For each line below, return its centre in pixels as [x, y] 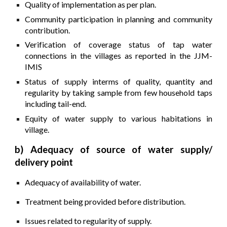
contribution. [48, 30]
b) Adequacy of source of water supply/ [113, 149]
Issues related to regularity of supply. [88, 220]
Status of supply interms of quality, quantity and [119, 82]
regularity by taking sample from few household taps [119, 93]
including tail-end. [56, 104]
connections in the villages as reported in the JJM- [119, 56]
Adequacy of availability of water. [83, 182]
